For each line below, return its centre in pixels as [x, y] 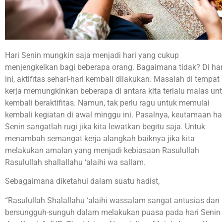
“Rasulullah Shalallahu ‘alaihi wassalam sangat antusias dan [112, 200]
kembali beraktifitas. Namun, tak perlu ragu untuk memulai [107, 103]
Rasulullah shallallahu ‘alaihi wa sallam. [75, 162]
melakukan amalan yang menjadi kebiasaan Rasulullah [102, 150]
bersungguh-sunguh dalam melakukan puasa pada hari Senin [113, 212]
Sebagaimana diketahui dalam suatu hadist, [82, 181]
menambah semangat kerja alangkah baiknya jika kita [100, 139]
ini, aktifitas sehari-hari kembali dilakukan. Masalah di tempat [112, 79]
